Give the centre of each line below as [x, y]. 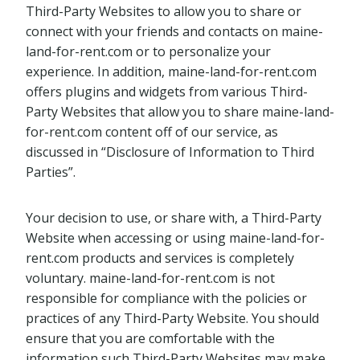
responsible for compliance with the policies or [166, 298]
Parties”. [51, 172]
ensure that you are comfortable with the [150, 338]
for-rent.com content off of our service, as [152, 132]
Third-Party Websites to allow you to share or [164, 11]
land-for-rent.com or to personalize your [148, 51]
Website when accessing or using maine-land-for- [175, 238]
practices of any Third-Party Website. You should [172, 318]
